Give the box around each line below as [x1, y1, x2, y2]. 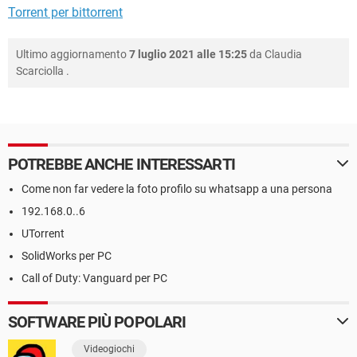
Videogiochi [84, 343, 135, 355]
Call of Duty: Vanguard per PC [22, 271, 167, 284]
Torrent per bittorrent [8, 4, 123, 20]
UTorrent [22, 226, 65, 240]
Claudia [265, 47, 302, 61]
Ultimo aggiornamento [16, 47, 129, 61]
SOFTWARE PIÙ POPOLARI [8, 312, 186, 331]
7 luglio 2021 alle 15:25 [129, 47, 247, 61]
